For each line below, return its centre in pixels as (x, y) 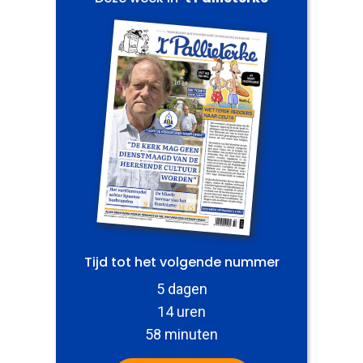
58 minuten (181, 334)
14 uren (181, 311)
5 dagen (181, 288)
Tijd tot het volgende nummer (181, 262)
